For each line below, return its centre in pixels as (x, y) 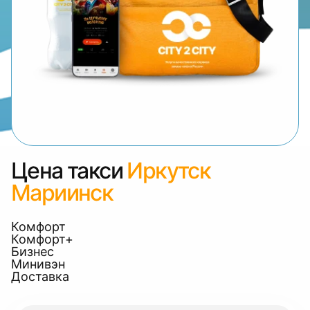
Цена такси (67, 171)
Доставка (40, 276)
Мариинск (62, 193)
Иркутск (169, 171)
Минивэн (38, 264)
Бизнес (33, 252)
